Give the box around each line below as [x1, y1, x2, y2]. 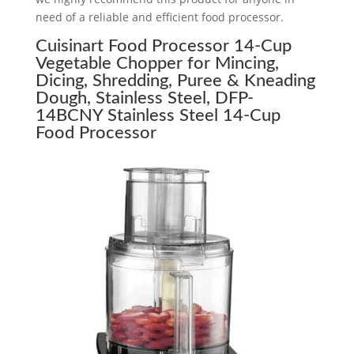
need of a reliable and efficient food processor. [35, 9, 284, 24]
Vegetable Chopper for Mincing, [35, 54, 279, 72]
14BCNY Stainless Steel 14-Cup [35, 106, 281, 124]
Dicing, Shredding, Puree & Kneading [35, 71, 315, 89]
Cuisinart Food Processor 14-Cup [35, 36, 292, 55]
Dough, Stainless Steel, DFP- [35, 88, 254, 107]
